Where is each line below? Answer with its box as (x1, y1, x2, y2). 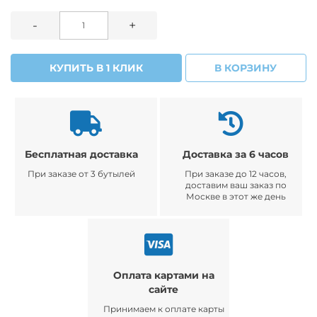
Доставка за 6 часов (183, 147, 289, 161)
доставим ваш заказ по (185, 179, 287, 190)
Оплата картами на (113, 268, 214, 282)
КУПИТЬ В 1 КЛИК (50, 61, 144, 74)
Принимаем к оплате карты (103, 303, 224, 314)
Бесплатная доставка (25, 147, 139, 161)
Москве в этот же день (185, 190, 286, 202)
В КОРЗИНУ (214, 61, 277, 74)
